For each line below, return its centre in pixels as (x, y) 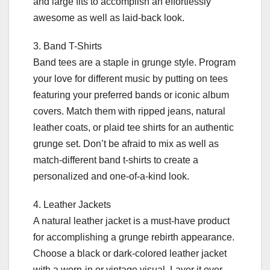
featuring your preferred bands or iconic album (131, 95)
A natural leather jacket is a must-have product (131, 221)
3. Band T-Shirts (67, 46)
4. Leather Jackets (72, 204)
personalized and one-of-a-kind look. (111, 176)
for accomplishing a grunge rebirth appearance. (134, 237)
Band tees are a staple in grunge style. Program (134, 62)
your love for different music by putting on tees (130, 78)
